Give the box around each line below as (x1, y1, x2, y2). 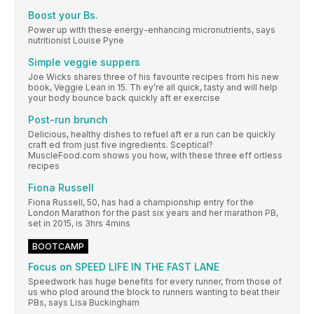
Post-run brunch (28, 114, 108, 126)
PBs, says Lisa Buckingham (28, 297, 139, 308)
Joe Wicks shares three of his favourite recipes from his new (28, 71, 279, 83)
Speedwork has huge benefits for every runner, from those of (28, 276, 282, 287)
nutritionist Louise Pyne (28, 35, 124, 46)
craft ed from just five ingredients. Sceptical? (28, 139, 213, 151)
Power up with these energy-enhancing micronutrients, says (28, 25, 275, 36)
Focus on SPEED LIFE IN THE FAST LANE (28, 261, 219, 273)
